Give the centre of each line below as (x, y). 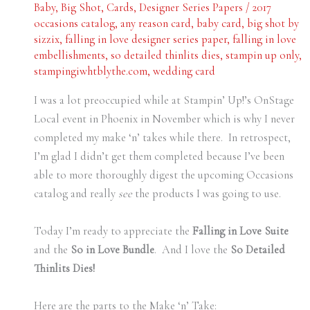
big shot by (273, 24)
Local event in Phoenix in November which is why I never (164, 119)
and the (52, 249)
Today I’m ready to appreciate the (113, 231)
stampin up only (262, 56)
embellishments (69, 56)
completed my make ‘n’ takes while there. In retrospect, (162, 137)
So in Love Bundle (112, 249)
